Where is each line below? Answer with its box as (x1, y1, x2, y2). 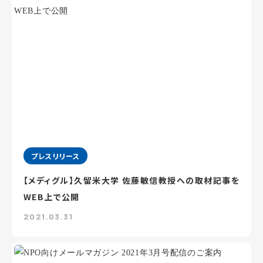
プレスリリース (31, 151, 80, 161)
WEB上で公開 (23, 191, 80, 203)
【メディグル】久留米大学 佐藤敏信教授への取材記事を (23, 174, 240, 186)
